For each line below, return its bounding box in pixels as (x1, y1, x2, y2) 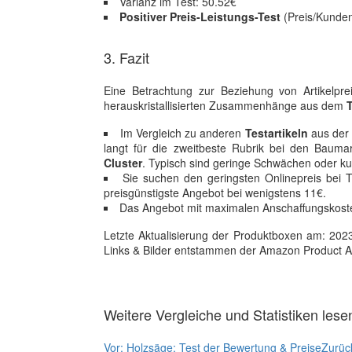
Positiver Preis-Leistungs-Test (119, 9, 280, 24)
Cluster (104, 155, 142, 170)
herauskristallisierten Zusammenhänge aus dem (104, 97, 346, 113)
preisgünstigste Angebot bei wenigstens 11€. (104, 185, 326, 200)
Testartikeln (244, 125, 308, 141)
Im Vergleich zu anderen (119, 125, 245, 141)
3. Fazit (104, 47, 149, 68)
